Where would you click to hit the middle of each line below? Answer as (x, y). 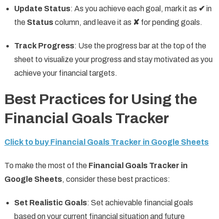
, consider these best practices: (116, 179)
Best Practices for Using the (100, 99)
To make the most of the (46, 166)
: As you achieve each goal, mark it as (134, 9)
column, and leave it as (93, 22)
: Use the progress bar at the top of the (140, 46)
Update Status (42, 9)
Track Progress (44, 46)
